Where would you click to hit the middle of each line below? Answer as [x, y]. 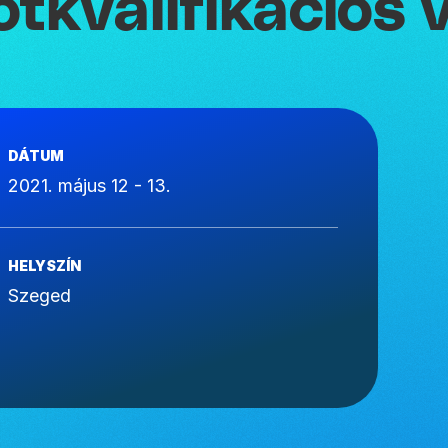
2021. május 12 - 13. [89, 185]
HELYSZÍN [44, 265]
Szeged [39, 295]
